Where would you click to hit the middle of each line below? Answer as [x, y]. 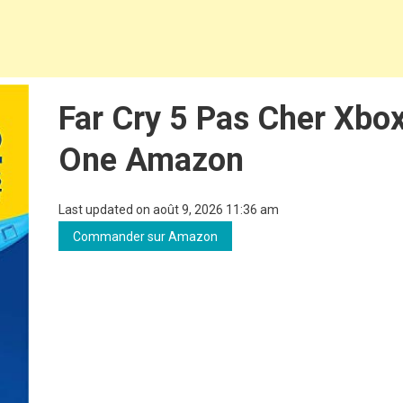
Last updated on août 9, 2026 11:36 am [168, 210]
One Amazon [151, 160]
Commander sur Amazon [145, 237]
